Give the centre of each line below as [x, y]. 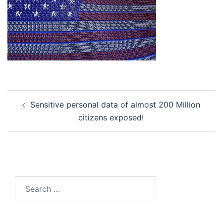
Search [27, 182]
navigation [40, 113]
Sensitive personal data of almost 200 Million [115, 105]
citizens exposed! [111, 117]
